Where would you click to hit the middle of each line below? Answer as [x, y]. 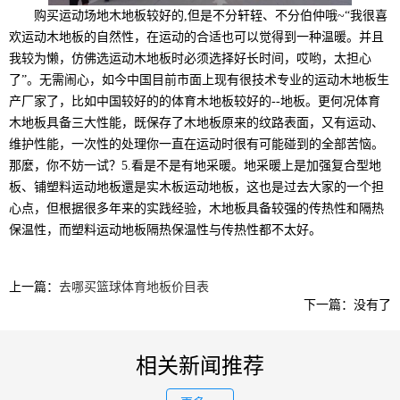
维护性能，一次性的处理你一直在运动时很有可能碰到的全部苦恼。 [196, 145]
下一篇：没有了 [347, 305]
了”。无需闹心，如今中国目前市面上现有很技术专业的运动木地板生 [199, 80]
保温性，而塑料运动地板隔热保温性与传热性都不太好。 [165, 230]
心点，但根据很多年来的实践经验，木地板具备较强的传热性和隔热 [196, 209]
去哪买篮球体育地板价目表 [134, 287]
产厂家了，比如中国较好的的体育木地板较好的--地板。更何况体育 [195, 102]
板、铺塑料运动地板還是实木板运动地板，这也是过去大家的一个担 [196, 187]
